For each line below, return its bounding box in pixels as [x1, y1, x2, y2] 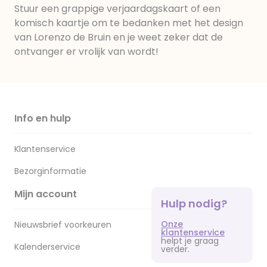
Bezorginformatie [14, 165, 86, 177]
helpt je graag [161, 234, 219, 247]
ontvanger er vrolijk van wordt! [14, 45, 159, 58]
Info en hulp [14, 111, 71, 125]
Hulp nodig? [161, 195, 227, 211]
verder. [161, 243, 190, 255]
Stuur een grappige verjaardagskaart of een [14, 2, 221, 15]
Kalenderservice [14, 241, 80, 253]
